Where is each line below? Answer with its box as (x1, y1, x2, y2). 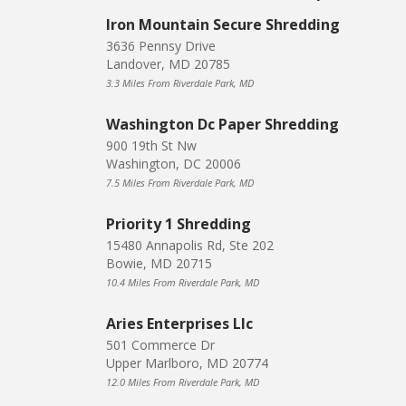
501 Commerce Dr (106, 336, 215, 354)
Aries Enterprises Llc (106, 314, 253, 334)
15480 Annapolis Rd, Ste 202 (106, 237, 274, 255)
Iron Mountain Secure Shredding (106, 14, 340, 35)
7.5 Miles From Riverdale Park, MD (106, 176, 254, 190)
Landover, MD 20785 (106, 55, 230, 73)
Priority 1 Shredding (106, 214, 251, 235)
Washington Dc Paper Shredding (106, 114, 339, 135)
